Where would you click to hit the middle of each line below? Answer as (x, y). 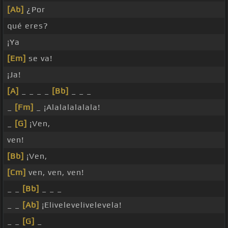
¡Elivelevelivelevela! (80, 205)
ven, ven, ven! (55, 173)
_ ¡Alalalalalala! (67, 107)
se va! (39, 59)
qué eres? (28, 26)
